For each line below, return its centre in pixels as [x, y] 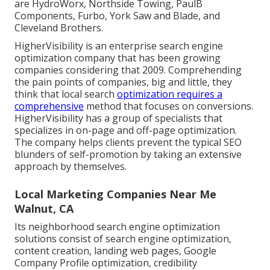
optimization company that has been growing [118, 58]
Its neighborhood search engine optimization [117, 227]
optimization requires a [170, 94]
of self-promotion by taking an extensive [148, 155]
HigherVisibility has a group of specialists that [118, 118]
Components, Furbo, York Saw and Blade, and [117, 16]
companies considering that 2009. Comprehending [128, 70]
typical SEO [217, 143]
